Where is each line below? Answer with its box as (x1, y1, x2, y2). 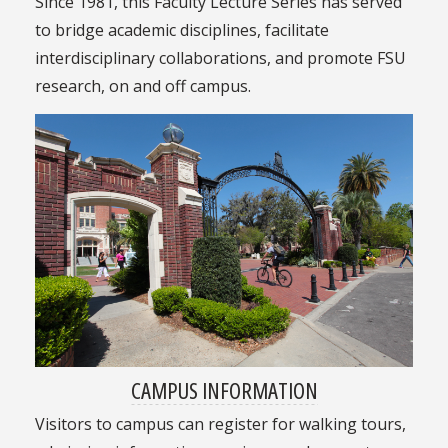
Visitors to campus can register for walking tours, (34, 412, 406, 435)
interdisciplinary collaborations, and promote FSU (34, 47, 406, 70)
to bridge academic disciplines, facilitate (34, 19, 329, 42)
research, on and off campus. (34, 75, 251, 98)
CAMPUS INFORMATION (130, 374, 318, 405)
